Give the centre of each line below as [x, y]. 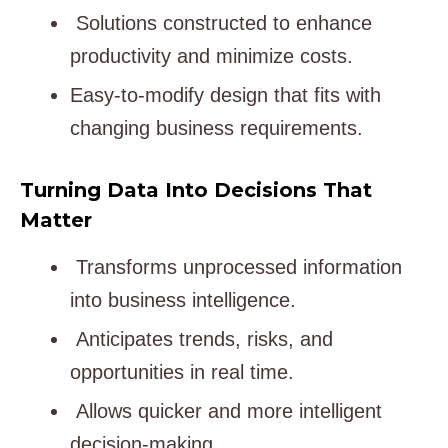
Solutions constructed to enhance [221, 23]
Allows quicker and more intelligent [226, 411]
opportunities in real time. [182, 372]
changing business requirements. [216, 128]
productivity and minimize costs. [211, 56]
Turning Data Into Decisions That [196, 190]
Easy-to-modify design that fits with [225, 95]
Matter [56, 220]
